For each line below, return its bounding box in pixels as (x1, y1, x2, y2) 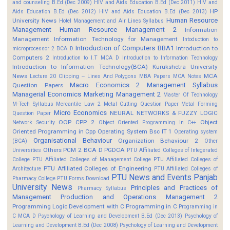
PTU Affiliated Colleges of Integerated (127, 146, 218, 154)
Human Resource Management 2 (60, 25, 177, 33)
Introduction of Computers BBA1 (75, 44, 174, 52)
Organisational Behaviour (33, 136, 112, 144)
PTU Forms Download (57, 175, 110, 182)
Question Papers (12, 81, 63, 89)
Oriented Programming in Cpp (12, 127, 96, 135)
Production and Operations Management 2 (61, 193, 218, 201)
